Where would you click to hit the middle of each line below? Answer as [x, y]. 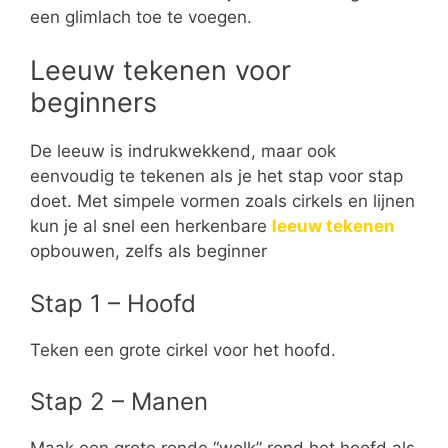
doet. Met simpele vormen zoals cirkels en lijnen [222, 201]
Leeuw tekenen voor [160, 71]
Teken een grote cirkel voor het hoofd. [183, 349]
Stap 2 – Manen [119, 402]
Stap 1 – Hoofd [113, 303]
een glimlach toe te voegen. [141, 16]
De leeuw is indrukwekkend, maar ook [183, 151]
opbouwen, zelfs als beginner [148, 251]
